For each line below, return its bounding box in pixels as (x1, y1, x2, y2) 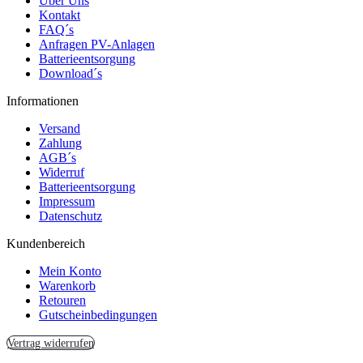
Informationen (6, 93, 79, 108)
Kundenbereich (6, 236, 85, 250)
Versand (39, 121, 80, 135)
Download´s (39, 66, 102, 80)
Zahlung (39, 135, 82, 150)
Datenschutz (39, 208, 102, 223)
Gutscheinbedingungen (39, 307, 157, 322)
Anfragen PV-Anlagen (39, 36, 155, 51)
